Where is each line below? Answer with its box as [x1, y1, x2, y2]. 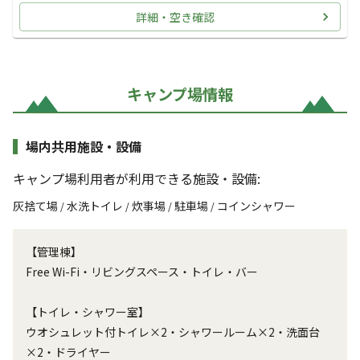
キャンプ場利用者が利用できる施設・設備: [13, 169, 260, 189]
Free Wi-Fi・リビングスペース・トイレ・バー [26, 264, 258, 280]
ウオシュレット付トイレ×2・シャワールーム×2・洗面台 [26, 324, 320, 341]
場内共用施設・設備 [26, 137, 141, 157]
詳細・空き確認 [135, 9, 215, 26]
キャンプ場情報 [127, 83, 233, 106]
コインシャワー [217, 198, 296, 215]
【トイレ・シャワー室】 [26, 304, 149, 321]
